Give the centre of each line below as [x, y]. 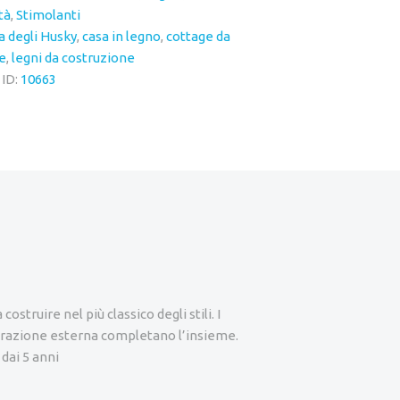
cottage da [198, 37]
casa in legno [121, 37]
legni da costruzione [73, 58]
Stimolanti [48, 15]
